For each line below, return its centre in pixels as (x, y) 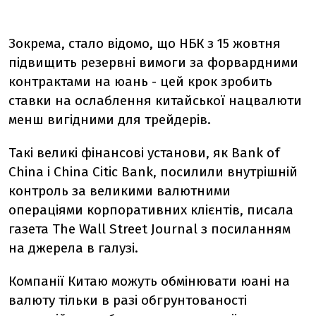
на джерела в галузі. (73, 248)
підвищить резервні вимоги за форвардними (153, 62)
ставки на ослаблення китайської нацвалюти (155, 101)
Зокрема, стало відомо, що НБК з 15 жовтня (145, 43)
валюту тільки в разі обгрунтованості (128, 300)
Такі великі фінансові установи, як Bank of (144, 153)
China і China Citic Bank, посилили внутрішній (153, 172)
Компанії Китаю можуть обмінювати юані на (149, 281)
